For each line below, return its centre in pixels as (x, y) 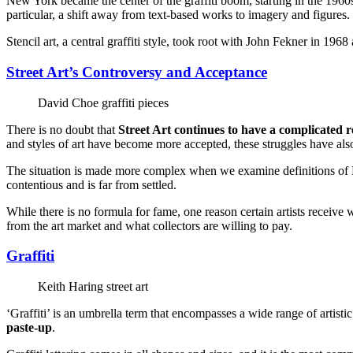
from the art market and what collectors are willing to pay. (149, 225)
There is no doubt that (62, 129)
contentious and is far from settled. (91, 184)
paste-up (29, 328)
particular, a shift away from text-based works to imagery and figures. (178, 15)
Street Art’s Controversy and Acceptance (137, 72)
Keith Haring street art (93, 287)
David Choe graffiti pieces (103, 102)
